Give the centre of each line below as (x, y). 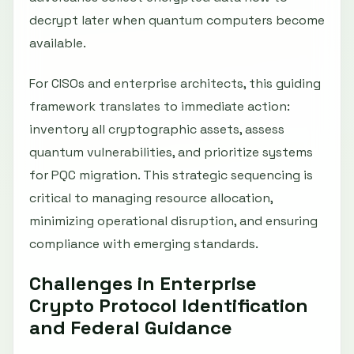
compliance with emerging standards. (144, 244)
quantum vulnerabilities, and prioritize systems (171, 153)
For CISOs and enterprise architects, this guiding (175, 84)
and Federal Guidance (131, 328)
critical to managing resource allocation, (151, 198)
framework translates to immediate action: (160, 107)
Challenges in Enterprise (143, 284)
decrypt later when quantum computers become (177, 21)
